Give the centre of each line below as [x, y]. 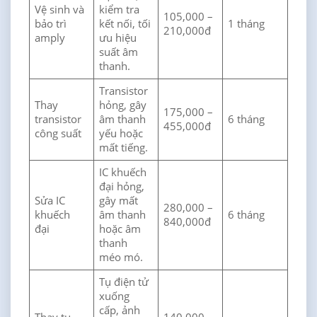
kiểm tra [120, 10]
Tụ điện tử [124, 282]
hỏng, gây [123, 105]
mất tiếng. [124, 148]
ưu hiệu [118, 38]
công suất [58, 134]
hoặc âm [120, 229]
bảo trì [51, 24]
